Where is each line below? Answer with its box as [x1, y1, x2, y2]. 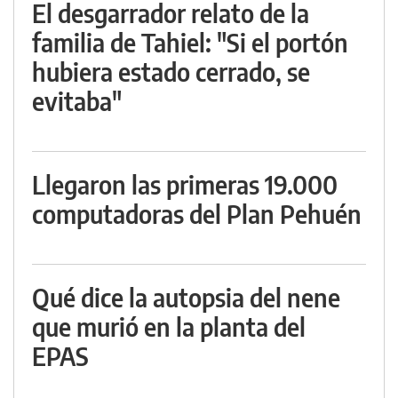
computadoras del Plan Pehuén [32, 198, 362, 230]
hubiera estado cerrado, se [32, 56, 310, 88]
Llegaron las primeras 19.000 [32, 169, 338, 201]
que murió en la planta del [32, 311, 306, 343]
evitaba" [32, 85, 122, 117]
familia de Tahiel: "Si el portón [32, 27, 348, 59]
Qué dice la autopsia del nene [32, 282, 340, 314]
